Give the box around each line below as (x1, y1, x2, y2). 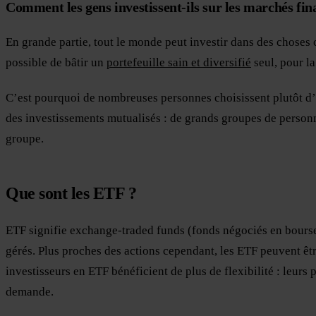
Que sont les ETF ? (6, 184, 137, 203)
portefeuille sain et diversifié (107, 56, 251, 70)
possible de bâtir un (6, 56, 107, 70)
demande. (6, 284, 54, 298)
